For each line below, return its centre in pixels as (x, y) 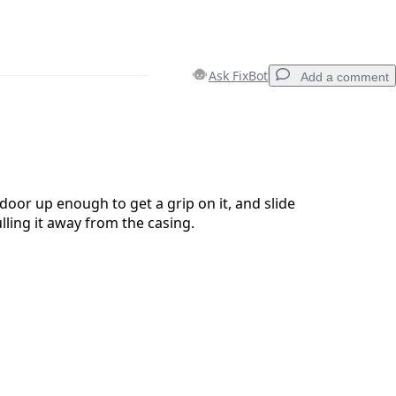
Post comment (307, 248)
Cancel (231, 248)
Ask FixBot (238, 75)
